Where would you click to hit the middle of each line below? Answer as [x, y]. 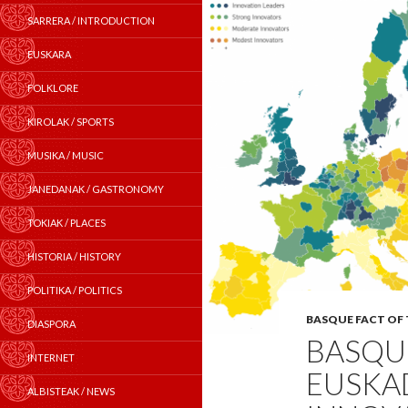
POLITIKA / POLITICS [75, 290]
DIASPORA [51, 324]
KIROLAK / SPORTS [71, 122]
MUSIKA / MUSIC [66, 155]
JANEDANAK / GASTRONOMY [96, 189]
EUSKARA [49, 54]
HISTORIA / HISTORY [74, 256]
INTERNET [51, 357]
